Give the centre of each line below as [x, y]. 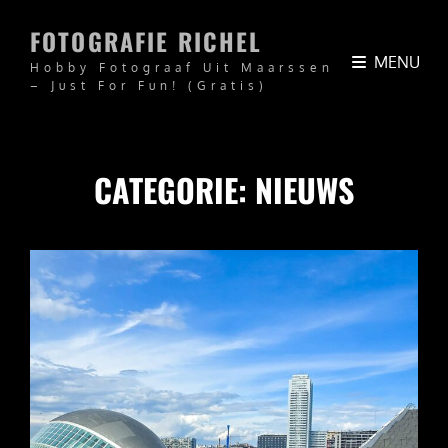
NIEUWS [304, 189]
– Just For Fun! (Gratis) [149, 85]
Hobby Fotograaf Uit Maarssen [182, 67]
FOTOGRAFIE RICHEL [146, 41]
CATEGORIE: [174, 189]
